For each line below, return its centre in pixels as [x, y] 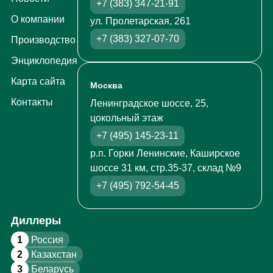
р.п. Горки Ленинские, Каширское [165, 154]
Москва [106, 86]
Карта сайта [38, 82]
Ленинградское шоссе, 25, [149, 104]
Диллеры [36, 221]
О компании [37, 19]
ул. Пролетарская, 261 [140, 21]
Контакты [32, 102]
